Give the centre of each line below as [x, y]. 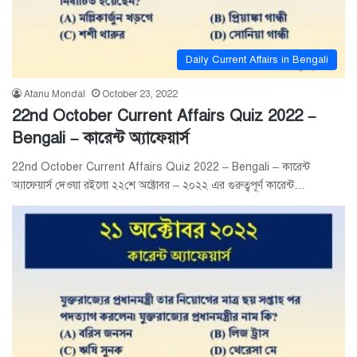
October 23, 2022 [140, 94]
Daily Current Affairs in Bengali [257, 60]
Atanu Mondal [55, 94]
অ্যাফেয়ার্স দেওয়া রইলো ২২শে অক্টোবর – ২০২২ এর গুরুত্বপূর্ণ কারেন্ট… [159, 186]
